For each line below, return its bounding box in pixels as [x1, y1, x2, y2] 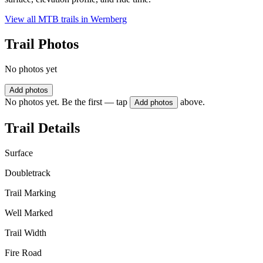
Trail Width [5, 227, 46, 238]
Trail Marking [5, 187, 56, 198]
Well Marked [5, 207, 53, 218]
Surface [5, 147, 33, 158]
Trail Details [5, 120, 80, 136]
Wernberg [90, 14, 127, 25]
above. [180, 97, 205, 107]
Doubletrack [5, 167, 50, 178]
